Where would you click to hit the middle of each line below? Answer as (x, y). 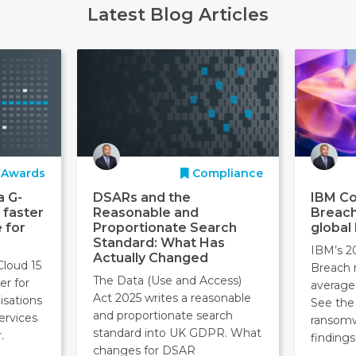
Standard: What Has (159, 243)
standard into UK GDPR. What (177, 333)
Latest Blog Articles (178, 14)
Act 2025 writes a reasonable (172, 298)
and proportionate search (163, 315)
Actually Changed (150, 258)
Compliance (226, 173)
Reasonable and (145, 213)
